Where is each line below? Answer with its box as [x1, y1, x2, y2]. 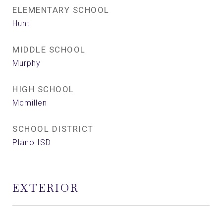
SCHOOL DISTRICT [12, 124, 94, 134]
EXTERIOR [12, 181, 79, 195]
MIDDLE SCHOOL [12, 45, 86, 55]
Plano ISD [12, 138, 51, 147]
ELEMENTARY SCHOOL [12, 5, 110, 15]
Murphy [12, 58, 41, 68]
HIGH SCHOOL [12, 84, 74, 94]
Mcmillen [12, 98, 47, 108]
